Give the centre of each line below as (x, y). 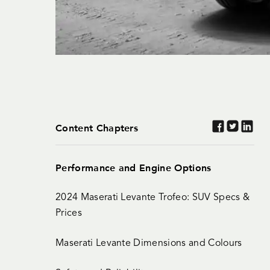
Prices (69, 214)
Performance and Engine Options (133, 168)
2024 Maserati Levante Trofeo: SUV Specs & (153, 198)
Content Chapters (97, 128)
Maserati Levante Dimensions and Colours (149, 244)
